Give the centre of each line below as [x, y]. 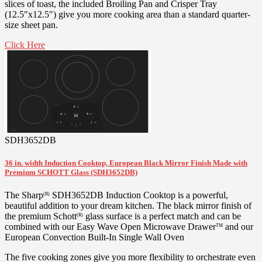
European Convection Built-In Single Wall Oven [94, 237]
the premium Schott [41, 216]
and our [238, 227]
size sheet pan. [31, 25]
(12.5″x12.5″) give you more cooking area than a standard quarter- [127, 14]
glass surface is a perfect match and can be [162, 216]
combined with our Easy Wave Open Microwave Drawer [110, 227]
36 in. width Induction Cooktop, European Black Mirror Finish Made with [126, 163]
